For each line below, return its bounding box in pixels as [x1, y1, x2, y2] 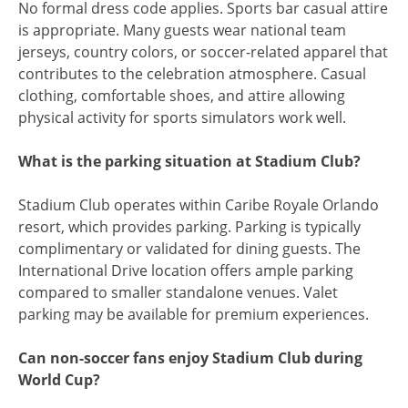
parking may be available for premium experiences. [18, 303, 369, 324]
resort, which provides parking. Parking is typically [18, 216, 361, 237]
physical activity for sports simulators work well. [18, 107, 346, 127]
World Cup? [18, 369, 100, 390]
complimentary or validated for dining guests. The [18, 238, 361, 259]
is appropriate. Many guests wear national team [18, 19, 346, 40]
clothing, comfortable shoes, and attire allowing [18, 85, 345, 106]
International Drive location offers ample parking [18, 260, 353, 280]
